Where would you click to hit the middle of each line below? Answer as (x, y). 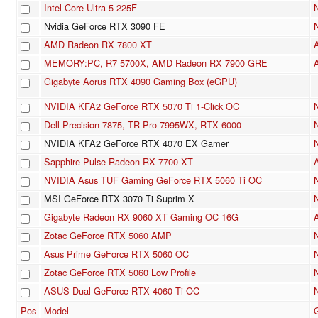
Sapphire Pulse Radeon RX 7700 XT (119, 162)
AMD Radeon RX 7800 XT (98, 45)
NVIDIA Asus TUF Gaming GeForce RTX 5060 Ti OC (153, 180)
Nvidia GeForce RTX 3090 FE (105, 26)
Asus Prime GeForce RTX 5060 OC (116, 254)
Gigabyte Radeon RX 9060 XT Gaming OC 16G (141, 217)
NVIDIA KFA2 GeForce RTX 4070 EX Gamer (136, 143)
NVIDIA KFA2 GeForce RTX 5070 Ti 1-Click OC (142, 106)
